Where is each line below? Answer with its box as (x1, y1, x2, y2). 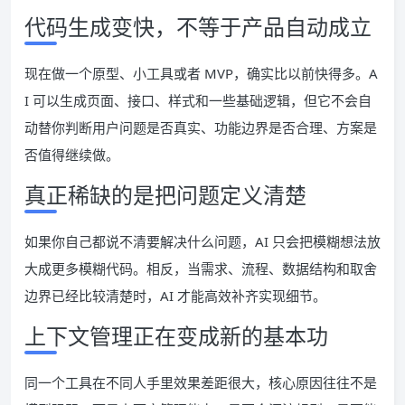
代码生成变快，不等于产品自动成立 (24, 12, 372, 42)
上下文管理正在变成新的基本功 (24, 321, 328, 351)
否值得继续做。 (24, 146, 119, 164)
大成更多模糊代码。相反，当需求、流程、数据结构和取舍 (24, 259, 377, 278)
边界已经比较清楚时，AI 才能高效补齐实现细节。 (24, 287, 326, 305)
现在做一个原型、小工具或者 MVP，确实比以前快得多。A (24, 64, 378, 82)
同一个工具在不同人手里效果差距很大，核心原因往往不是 (24, 373, 377, 391)
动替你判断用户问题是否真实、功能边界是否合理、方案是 (24, 118, 377, 137)
